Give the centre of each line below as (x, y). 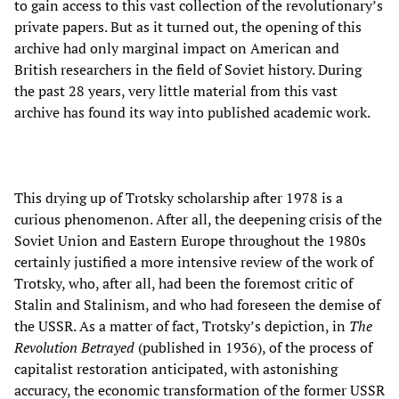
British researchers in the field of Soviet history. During (188, 69)
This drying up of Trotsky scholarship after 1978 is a (179, 197)
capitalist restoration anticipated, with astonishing (176, 368)
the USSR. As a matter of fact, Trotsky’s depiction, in (182, 326)
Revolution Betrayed (74, 347)
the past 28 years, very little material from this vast (176, 90)
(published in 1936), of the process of (253, 347)
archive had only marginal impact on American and (177, 48)
